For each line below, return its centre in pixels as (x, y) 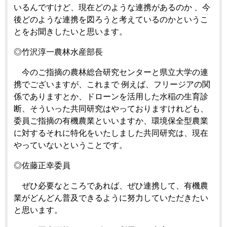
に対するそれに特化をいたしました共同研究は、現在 (111, 133)
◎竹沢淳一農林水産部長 (58, 52)
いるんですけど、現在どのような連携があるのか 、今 (112, 7)
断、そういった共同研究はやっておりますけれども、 (111, 108)
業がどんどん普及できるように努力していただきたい (111, 198)
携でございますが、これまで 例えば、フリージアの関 (112, 84)
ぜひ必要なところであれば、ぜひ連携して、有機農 (111, 185)
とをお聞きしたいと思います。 (71, 31)
